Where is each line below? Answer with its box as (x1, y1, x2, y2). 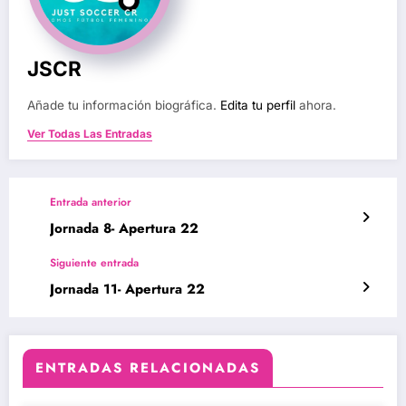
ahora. (295, 98, 336, 113)
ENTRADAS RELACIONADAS (35, 358, 260, 379)
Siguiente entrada (50, 255, 139, 272)
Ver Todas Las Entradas (27, 127, 152, 141)
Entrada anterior (50, 194, 131, 211)
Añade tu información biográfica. (27, 98, 220, 113)
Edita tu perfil (220, 98, 295, 113)
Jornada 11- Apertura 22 (50, 279, 205, 300)
